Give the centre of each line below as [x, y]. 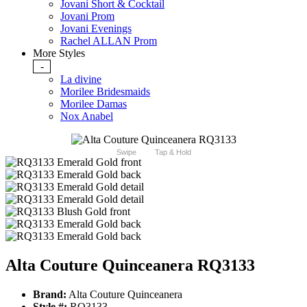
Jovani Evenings [96, 29]
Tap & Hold [173, 152]
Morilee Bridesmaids [105, 92]
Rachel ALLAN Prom [109, 41]
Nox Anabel [87, 116]
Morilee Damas [94, 104]
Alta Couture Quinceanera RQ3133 [130, 266]
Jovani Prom [87, 16]
